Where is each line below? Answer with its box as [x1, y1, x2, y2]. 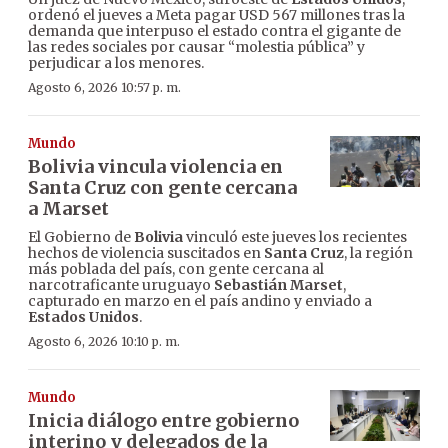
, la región [344, 244, 413, 263]
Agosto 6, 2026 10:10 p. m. [28, 334, 180, 350]
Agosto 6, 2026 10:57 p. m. [28, 80, 181, 96]
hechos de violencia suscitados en [28, 244, 264, 263]
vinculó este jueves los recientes [183, 228, 407, 247]
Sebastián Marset [214, 276, 343, 295]
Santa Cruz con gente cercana [28, 176, 297, 200]
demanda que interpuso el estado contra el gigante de [28, 22, 401, 41]
